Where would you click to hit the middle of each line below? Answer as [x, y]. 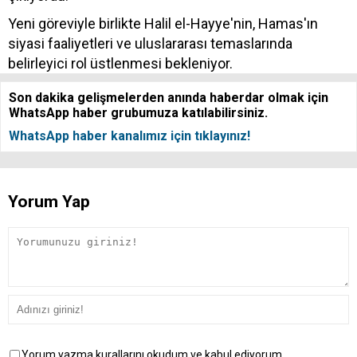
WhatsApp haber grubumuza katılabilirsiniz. [138, 112]
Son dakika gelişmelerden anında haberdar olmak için [169, 97]
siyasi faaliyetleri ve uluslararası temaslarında [150, 43]
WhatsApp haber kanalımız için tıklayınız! [129, 135]
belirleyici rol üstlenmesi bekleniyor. [120, 63]
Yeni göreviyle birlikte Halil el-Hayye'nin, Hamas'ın [163, 23]
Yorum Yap [49, 201]
